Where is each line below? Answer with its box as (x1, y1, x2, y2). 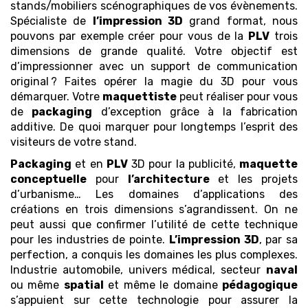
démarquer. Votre (10, 89, 102, 103)
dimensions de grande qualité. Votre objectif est (10, 44, 298, 58)
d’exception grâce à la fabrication (92, 104, 298, 118)
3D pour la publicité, (127, 157, 239, 170)
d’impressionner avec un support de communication (10, 59, 298, 73)
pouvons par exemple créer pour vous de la (10, 29, 249, 43)
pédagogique (222, 278, 298, 291)
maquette (239, 157, 298, 170)
